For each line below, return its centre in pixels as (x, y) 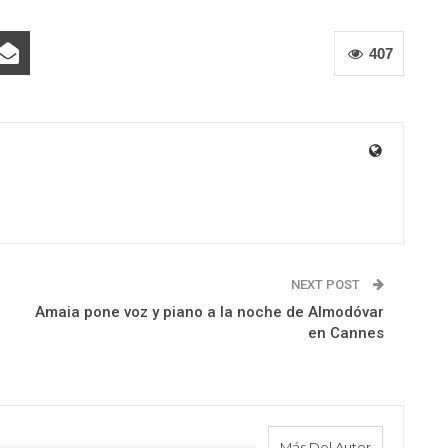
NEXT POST (326, 284)
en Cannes (345, 333)
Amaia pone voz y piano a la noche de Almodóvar (209, 312)
